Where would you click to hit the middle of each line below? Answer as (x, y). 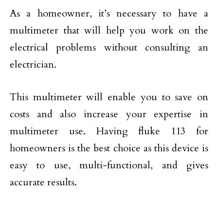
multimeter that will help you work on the (109, 31)
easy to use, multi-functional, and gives (109, 165)
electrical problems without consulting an (109, 48)
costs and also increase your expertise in (109, 114)
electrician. (33, 65)
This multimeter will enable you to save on (109, 97)
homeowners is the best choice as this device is (109, 148)
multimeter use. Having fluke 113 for (109, 131)
